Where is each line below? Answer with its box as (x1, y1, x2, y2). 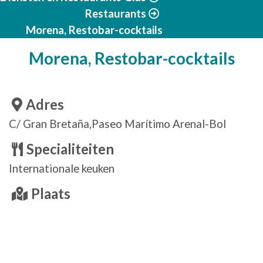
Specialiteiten (26, 141, 114, 157)
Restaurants (85, 7, 146, 20)
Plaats (31, 186, 70, 202)
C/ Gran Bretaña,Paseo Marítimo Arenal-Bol (9, 117, 226, 130)
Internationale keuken (9, 162, 114, 175)
